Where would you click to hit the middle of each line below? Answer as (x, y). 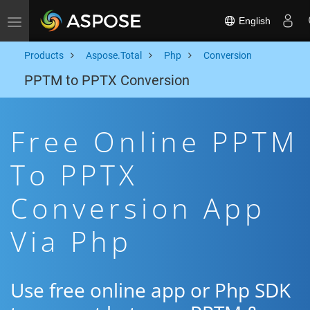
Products (44, 55)
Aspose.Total (114, 55)
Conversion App (138, 208)
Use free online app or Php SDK (151, 290)
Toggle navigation (52, 21)
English (253, 20)
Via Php (71, 241)
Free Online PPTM (155, 142)
